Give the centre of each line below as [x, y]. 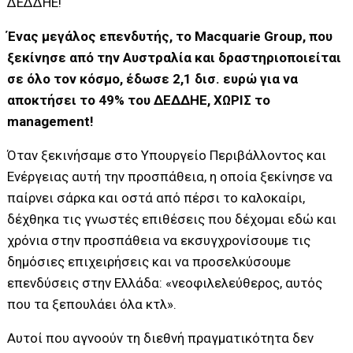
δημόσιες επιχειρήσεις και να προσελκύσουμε [149, 261]
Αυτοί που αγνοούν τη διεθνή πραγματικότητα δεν [161, 338]
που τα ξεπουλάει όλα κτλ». [92, 304]
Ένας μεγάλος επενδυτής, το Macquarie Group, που [170, 36]
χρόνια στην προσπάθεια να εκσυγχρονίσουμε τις [159, 240]
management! [51, 121]
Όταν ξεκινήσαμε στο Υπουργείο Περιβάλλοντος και [167, 155]
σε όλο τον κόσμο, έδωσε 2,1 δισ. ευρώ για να [153, 78]
